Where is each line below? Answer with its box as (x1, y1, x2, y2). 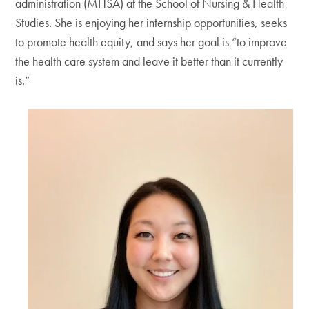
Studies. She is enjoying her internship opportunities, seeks (15, 14, 288, 30)
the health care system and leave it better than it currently (15, 52, 283, 69)
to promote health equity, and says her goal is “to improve (15, 33, 288, 50)
